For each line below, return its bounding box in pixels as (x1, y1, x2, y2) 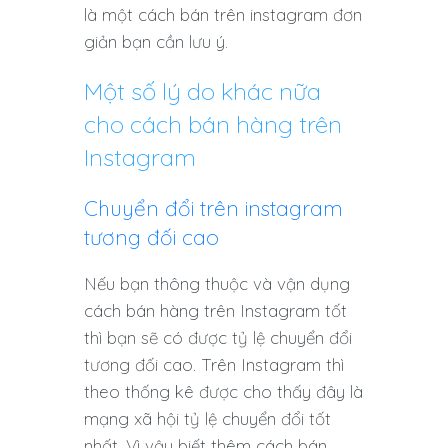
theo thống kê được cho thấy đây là (84, 381, 363, 403)
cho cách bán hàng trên (84, 109, 342, 140)
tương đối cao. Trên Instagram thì (84, 354, 344, 376)
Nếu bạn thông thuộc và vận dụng (84, 273, 350, 295)
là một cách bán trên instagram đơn (84, 4, 362, 26)
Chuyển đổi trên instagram (84, 195, 343, 222)
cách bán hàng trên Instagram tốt (84, 300, 347, 322)
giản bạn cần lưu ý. (84, 31, 233, 53)
